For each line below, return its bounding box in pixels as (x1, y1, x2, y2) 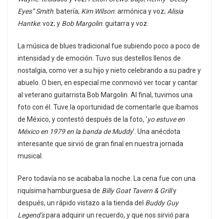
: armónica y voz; (114, 7, 167, 16)
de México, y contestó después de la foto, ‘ (18, 115, 147, 124)
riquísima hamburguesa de (18, 187, 102, 195)
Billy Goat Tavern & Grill (102, 187, 172, 195)
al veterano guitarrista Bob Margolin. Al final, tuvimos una (18, 91, 193, 99)
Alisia (167, 7, 183, 16)
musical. (18, 152, 43, 160)
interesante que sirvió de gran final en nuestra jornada (18, 140, 183, 148)
